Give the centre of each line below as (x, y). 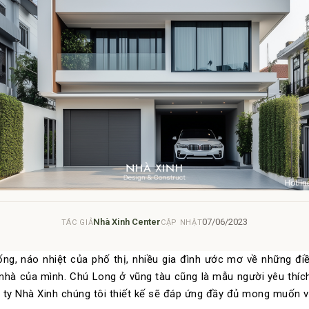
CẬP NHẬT (182, 222)
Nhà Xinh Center (127, 222)
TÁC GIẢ (77, 222)
